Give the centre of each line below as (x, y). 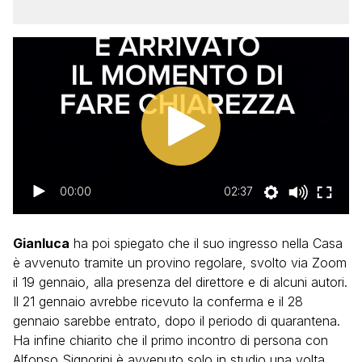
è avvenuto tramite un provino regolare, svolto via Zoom (180, 263)
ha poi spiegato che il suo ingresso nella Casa (206, 243)
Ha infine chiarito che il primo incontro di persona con (170, 340)
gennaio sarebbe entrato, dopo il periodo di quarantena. (177, 321)
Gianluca (41, 243)
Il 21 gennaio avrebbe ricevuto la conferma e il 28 (158, 301)
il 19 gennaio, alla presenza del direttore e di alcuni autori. (180, 282)
